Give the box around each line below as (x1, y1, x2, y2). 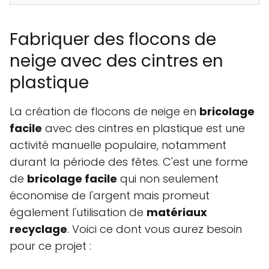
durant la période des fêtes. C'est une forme (10, 154, 248, 169)
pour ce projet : (10, 238, 91, 253)
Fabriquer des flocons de (10, 27, 216, 51)
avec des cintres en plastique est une (42, 120, 245, 136)
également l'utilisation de (10, 204, 147, 220)
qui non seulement (117, 171, 219, 186)
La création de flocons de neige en (10, 103, 199, 119)
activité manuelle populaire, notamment (10, 137, 226, 153)
